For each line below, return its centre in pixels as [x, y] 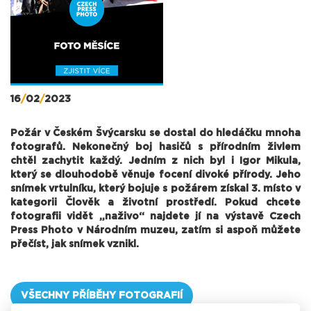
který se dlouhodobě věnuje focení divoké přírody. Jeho [155, 175]
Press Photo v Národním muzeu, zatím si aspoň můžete [155, 230]
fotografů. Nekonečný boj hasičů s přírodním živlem [155, 147]
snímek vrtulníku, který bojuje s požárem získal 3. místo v [155, 188]
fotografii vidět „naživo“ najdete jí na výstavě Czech [155, 216]
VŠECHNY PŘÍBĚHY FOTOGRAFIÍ [102, 295]
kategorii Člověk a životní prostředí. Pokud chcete [155, 202]
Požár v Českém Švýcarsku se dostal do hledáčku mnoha [155, 133]
